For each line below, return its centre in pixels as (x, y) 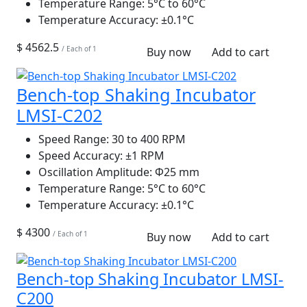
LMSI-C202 (59, 115)
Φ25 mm (176, 172)
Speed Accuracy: (81, 156)
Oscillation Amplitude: (95, 172)
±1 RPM (144, 156)
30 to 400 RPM (147, 139)
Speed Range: (74, 139)
